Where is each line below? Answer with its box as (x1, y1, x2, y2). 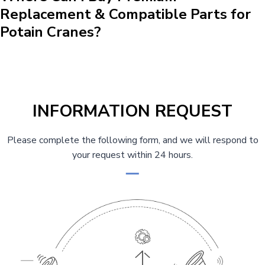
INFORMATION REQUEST (33, 100, 232, 123)
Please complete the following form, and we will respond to (7, 134, 258, 147)
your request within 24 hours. (72, 148, 193, 162)
